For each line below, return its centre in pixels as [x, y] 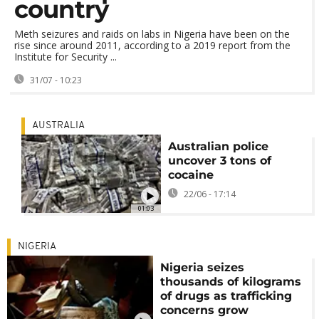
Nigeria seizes [203, 268]
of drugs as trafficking [226, 296]
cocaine [190, 175]
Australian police [218, 146]
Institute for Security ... [66, 57]
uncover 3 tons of [219, 161]
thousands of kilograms [231, 282]
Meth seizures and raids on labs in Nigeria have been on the [152, 34]
